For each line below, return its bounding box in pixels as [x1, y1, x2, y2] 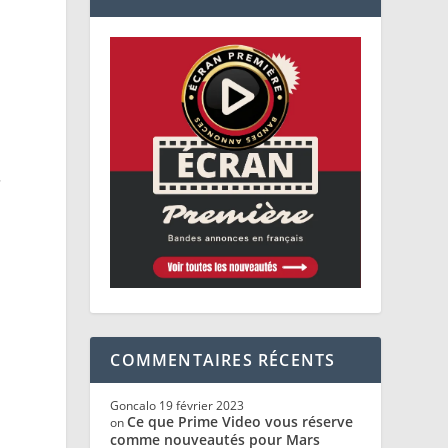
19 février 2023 [159, 396, 245, 414]
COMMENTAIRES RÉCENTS [110, 348, 336, 371]
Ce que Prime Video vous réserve [127, 411, 354, 431]
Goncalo [110, 396, 157, 414]
